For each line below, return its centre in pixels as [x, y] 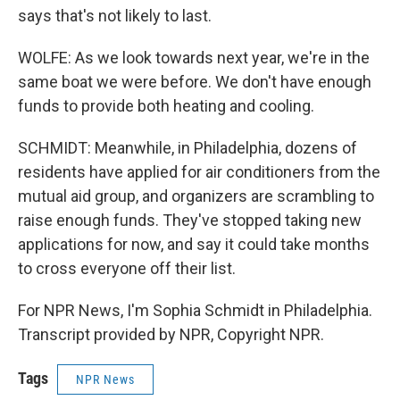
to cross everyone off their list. [127, 268]
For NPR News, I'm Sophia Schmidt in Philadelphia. [195, 310]
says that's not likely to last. [115, 16]
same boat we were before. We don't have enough [195, 82]
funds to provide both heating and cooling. [166, 106]
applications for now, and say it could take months [194, 244]
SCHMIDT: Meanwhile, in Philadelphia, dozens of [187, 148]
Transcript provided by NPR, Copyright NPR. [171, 334]
